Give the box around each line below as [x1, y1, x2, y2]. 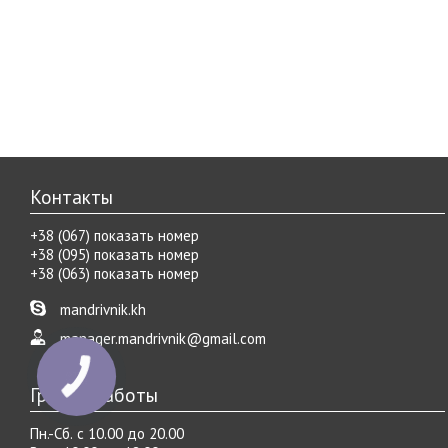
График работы [30, 382, 158, 407]
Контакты [30, 184, 113, 209]
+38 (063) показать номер [30, 263, 199, 283]
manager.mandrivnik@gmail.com [60, 328, 266, 348]
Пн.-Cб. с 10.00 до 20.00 [30, 423, 184, 443]
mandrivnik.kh [60, 299, 146, 319]
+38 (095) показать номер [30, 244, 199, 264]
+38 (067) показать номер [30, 225, 199, 245]
